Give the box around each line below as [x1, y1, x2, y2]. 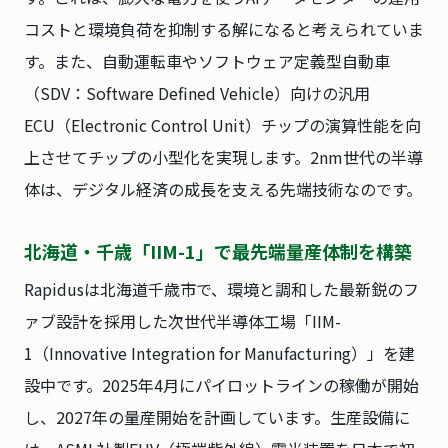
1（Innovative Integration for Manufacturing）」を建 [24, 341, 415, 365]
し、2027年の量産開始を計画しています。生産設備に [24, 405, 410, 429]
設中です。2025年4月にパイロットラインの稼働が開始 [24, 373, 419, 397]
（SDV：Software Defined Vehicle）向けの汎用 [24, 81, 370, 105]
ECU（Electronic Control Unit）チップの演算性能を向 [24, 113, 421, 137]
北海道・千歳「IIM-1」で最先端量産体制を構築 [24, 238, 412, 264]
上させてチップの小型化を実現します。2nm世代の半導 [24, 145, 423, 169]
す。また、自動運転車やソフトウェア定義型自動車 [24, 49, 390, 73]
